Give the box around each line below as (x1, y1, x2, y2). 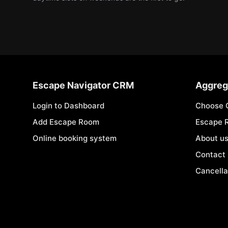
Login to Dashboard (33, 101, 104, 110)
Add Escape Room (33, 117, 99, 127)
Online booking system (33, 133, 117, 143)
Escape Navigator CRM (33, 80, 134, 91)
